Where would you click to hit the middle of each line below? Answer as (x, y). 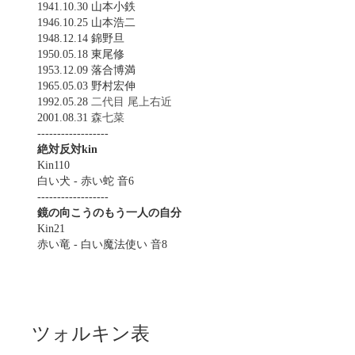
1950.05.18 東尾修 (81, 54)
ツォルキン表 (91, 332)
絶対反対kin (67, 149)
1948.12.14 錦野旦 (81, 38)
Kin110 (53, 165)
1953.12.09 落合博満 (86, 70)
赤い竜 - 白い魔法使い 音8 (102, 244)
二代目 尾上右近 (132, 102)
